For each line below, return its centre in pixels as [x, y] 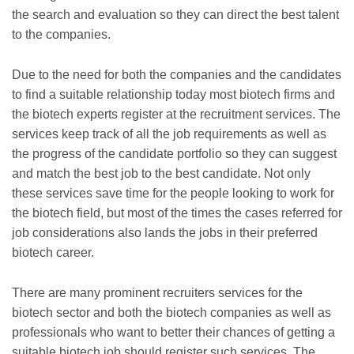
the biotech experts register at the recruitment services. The [176, 114]
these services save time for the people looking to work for [173, 193]
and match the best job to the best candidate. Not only [161, 173]
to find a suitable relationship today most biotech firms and [173, 94]
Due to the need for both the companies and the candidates [177, 75]
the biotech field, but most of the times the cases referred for [177, 213]
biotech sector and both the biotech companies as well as [171, 312]
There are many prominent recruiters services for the [157, 292]
